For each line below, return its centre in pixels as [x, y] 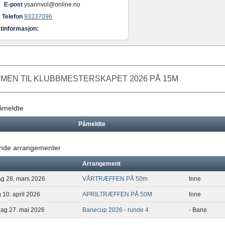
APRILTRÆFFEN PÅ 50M [117, 194]
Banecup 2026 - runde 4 [116, 210]
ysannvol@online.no [52, 5]
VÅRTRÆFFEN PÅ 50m [115, 179]
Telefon [12, 17]
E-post [13, 5]
